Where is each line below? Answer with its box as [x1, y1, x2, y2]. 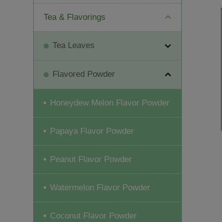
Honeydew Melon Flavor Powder [50, 98, 170, 108]
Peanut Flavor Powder [50, 154, 132, 164]
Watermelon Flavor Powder [50, 182, 151, 192]
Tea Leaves [53, 40, 95, 50]
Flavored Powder [53, 69, 115, 79]
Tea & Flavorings [44, 12, 106, 22]
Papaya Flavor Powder [50, 126, 134, 136]
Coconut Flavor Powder [50, 211, 137, 221]
